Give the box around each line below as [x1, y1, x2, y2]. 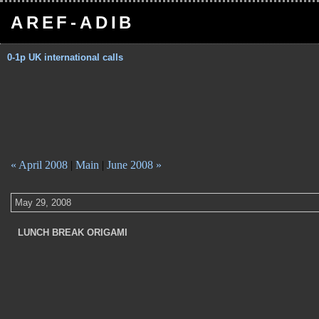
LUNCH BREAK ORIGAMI [18, 227, 127, 238]
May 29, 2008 [15, 197, 71, 208]
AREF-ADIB [11, 13, 135, 32]
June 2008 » [107, 159, 162, 171]
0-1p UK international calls [7, 52, 123, 63]
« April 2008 [11, 159, 68, 171]
